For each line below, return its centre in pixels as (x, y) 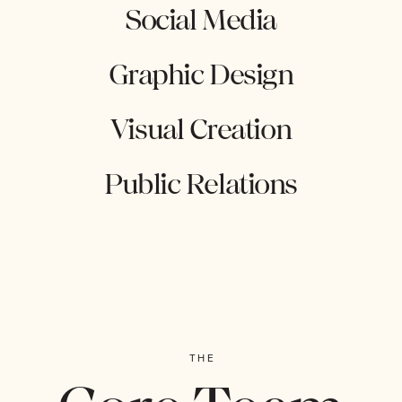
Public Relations (201, 184)
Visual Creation (201, 130)
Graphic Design (201, 75)
